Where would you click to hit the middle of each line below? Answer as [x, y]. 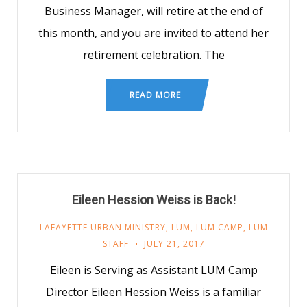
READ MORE [155, 95]
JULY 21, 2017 [174, 244]
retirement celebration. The [153, 55]
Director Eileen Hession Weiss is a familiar [153, 292]
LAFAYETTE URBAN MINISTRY [102, 227]
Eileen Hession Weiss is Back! [153, 200]
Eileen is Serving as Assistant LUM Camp [153, 270]
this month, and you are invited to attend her [153, 33]
